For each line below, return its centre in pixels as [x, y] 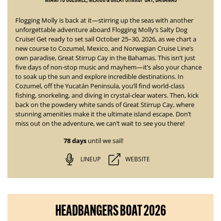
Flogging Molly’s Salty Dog [150, 30]
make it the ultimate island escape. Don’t [131, 114]
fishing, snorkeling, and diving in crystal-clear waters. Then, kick [107, 95]
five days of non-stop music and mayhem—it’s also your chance [109, 67]
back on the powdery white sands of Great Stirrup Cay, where [105, 105]
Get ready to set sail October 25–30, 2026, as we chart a [116, 39]
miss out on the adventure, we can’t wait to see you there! [100, 123]
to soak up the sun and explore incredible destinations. [96, 76]
